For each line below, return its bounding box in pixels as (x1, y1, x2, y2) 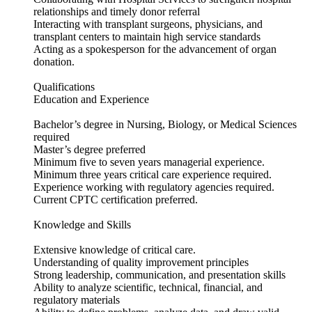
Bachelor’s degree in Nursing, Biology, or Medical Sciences (33, 118, 297, 131)
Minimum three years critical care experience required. (33, 169, 272, 181)
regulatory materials (33, 294, 120, 306)
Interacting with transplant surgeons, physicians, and (33, 18, 263, 31)
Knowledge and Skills (33, 219, 131, 231)
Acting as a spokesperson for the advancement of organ (33, 43, 276, 56)
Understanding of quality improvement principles (33, 256, 249, 269)
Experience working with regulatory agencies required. (33, 181, 274, 194)
